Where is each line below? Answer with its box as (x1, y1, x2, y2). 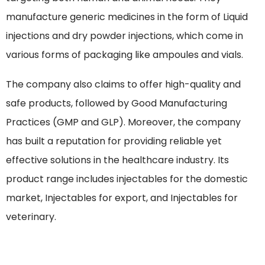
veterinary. (6, 210, 56, 224)
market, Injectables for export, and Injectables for (6, 191, 238, 205)
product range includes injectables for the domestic (6, 172, 248, 186)
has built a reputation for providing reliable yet (6, 134, 222, 148)
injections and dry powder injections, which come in (6, 29, 243, 43)
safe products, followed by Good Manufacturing (6, 96, 227, 111)
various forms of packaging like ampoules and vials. (6, 48, 243, 62)
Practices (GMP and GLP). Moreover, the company (6, 115, 241, 130)
